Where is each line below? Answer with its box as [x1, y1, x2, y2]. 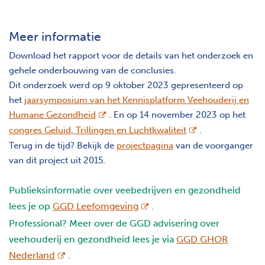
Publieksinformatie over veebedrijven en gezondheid [9, 184, 241, 196]
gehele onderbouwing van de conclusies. [9, 64, 176, 76]
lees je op [9, 200, 53, 212]
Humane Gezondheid [9, 109, 96, 120]
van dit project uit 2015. [9, 154, 105, 166]
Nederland [9, 249, 55, 261]
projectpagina [117, 140, 173, 151]
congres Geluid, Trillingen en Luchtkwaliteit [9, 124, 186, 135]
